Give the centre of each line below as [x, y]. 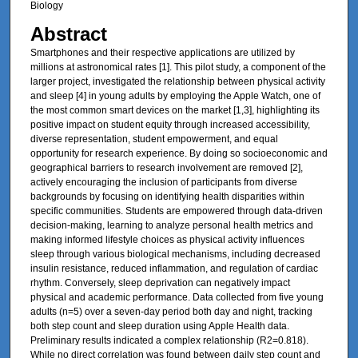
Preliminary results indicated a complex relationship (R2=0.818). [169, 340]
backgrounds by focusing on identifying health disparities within [167, 196]
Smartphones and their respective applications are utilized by [162, 52]
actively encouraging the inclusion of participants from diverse [163, 182]
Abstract [68, 34]
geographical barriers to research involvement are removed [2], [166, 167]
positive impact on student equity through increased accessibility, [170, 124]
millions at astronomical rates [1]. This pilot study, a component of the [178, 67]
